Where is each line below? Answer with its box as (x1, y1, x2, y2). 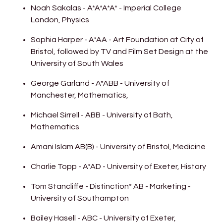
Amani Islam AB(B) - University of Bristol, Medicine (31, 142, 206, 151)
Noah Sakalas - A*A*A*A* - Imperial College (31, 3, 182, 12)
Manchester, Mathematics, (31, 91, 130, 99)
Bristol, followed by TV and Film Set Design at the (31, 47, 209, 55)
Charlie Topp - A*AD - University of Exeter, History (31, 162, 207, 170)
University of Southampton (31, 194, 129, 202)
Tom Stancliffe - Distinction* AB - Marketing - (31, 182, 191, 190)
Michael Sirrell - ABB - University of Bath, (31, 111, 173, 119)
